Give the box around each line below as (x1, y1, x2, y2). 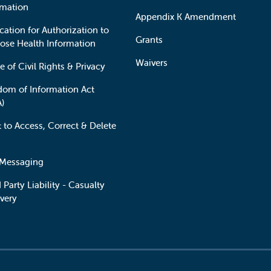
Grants (135, 33, 163, 45)
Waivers (135, 56, 168, 68)
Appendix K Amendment (135, 10, 236, 22)
